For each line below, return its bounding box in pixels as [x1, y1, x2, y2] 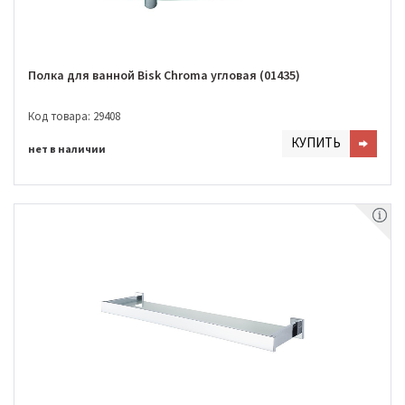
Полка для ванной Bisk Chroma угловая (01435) [28, 67, 300, 84]
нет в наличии [28, 141, 106, 155]
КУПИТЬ [291, 133, 341, 151]
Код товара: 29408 [28, 108, 120, 124]
